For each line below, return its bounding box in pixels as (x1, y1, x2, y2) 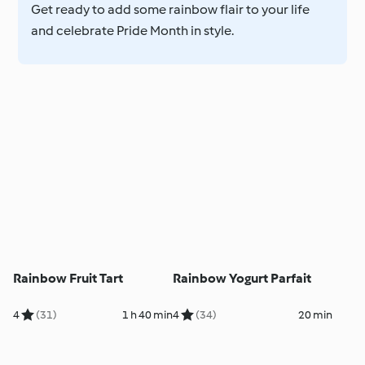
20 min (297, 307, 332, 322)
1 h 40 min (121, 307, 173, 322)
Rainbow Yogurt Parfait (172, 270, 311, 286)
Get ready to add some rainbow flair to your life (31, 2, 310, 17)
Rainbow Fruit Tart (13, 270, 124, 286)
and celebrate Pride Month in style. (31, 23, 235, 38)
